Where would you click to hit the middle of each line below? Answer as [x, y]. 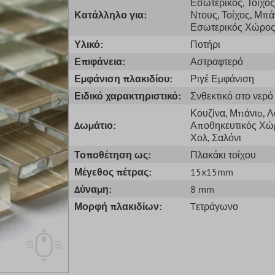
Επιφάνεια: [100, 61]
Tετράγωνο [214, 206]
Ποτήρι [205, 44]
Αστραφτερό [216, 61]
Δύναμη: [93, 189]
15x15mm [211, 172]
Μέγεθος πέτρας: [113, 172]
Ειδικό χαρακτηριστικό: [128, 95]
